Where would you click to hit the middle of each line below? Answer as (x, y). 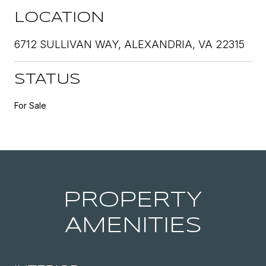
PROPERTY (133, 200)
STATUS (47, 80)
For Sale (30, 105)
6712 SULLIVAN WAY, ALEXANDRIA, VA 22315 (129, 44)
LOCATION (59, 18)
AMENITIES (133, 226)
